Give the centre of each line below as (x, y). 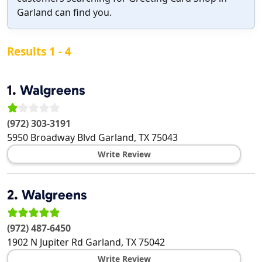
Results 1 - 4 (39, 52)
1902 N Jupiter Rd (45, 242)
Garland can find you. (64, 13)
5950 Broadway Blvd (51, 138)
